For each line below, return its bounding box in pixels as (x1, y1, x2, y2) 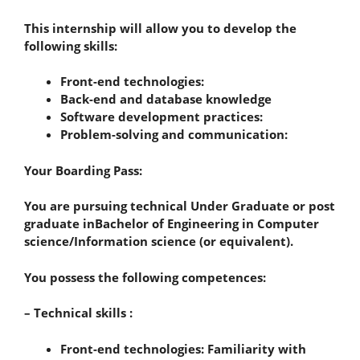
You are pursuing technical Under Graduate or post (24, 198, 335, 214)
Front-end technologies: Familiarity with (60, 340, 306, 357)
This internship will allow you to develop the (24, 19, 297, 36)
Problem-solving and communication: (60, 126, 291, 142)
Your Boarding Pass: (24, 162, 142, 178)
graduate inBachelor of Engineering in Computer (24, 215, 319, 231)
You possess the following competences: (24, 268, 266, 285)
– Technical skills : (24, 305, 133, 321)
